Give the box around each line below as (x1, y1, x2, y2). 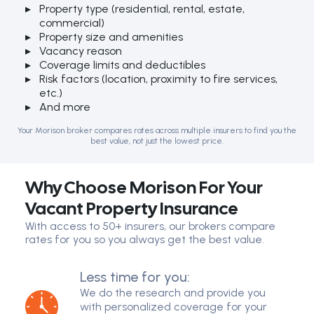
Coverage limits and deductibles (39, 58, 205, 72)
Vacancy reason (39, 44, 122, 58)
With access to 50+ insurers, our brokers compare (25, 219, 275, 233)
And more (39, 100, 90, 114)
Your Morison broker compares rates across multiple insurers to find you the (18, 125, 296, 136)
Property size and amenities (39, 30, 183, 44)
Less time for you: (79, 268, 190, 286)
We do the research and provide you (79, 286, 266, 300)
